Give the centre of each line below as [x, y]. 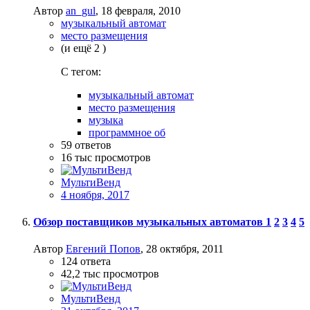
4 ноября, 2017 [95, 194]
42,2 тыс [81, 274]
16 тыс [76, 157]
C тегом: [81, 71]
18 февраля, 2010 [141, 10]
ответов [93, 145]
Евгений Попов [103, 249]
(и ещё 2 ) [83, 48]
